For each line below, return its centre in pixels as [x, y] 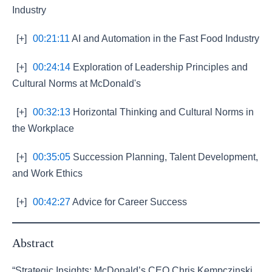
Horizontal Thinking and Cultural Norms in [162, 112]
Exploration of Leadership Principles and [159, 67]
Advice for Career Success [129, 202]
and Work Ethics [47, 173]
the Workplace [43, 128]
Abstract [33, 243]
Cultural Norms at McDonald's [76, 83]
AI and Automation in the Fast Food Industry [165, 39]
